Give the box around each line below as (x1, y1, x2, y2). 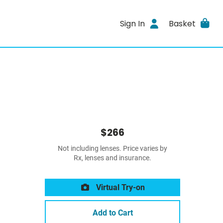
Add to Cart (92, 208, 133, 218)
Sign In (120, 17, 145, 29)
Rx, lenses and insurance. (74, 154, 151, 162)
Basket (168, 17, 196, 29)
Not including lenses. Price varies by (58, 144, 167, 153)
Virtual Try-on (94, 183, 145, 192)
